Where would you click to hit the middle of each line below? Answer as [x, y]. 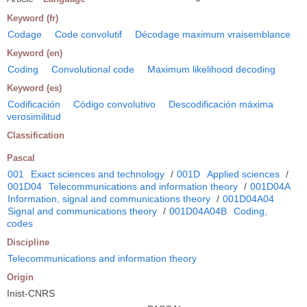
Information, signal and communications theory [109, 198]
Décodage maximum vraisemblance [213, 34]
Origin [20, 277]
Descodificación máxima [221, 104]
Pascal [21, 158]
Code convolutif [88, 34]
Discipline [28, 242]
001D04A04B [198, 211]
